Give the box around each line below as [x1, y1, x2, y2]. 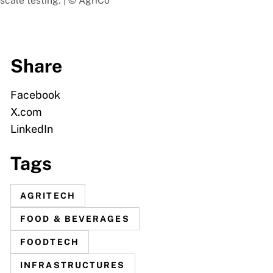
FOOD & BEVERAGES [20, 214, 130, 224]
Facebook [10, 88, 60, 102]
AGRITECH [20, 191, 76, 201]
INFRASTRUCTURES [20, 260, 126, 271]
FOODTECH [20, 237, 79, 247]
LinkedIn [10, 122, 53, 136]
